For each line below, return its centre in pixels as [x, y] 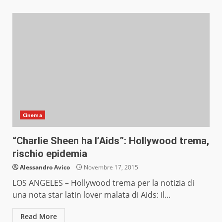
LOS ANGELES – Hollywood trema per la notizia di [103, 183]
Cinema [32, 115]
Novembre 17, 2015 [110, 167]
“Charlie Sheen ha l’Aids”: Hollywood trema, [111, 141]
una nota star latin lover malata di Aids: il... [91, 195]
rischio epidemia [50, 154]
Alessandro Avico [45, 167]
